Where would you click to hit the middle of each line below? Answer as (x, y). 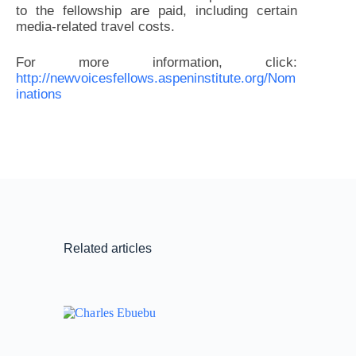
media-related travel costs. (95, 26)
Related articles (108, 248)
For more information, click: (157, 63)
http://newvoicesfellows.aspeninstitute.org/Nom (156, 79)
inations (39, 95)
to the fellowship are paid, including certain (157, 10)
